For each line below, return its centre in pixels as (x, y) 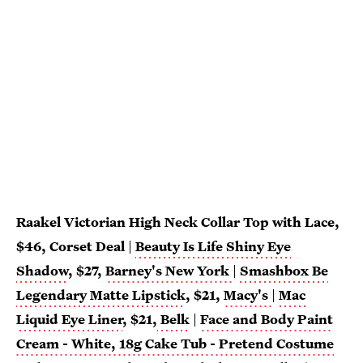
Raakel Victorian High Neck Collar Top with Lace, (178, 222)
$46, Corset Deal (70, 246)
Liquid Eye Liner (69, 319)
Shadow (42, 271)
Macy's (246, 295)
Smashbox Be (284, 271)
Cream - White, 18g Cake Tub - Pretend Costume (175, 344)
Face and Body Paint (267, 319)
